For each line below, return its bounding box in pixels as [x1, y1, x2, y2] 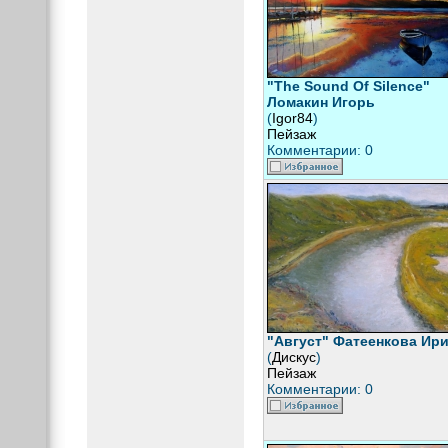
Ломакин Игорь [266, 94, 375, 110]
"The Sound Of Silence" [266, 78, 430, 94]
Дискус [271, 349, 316, 365]
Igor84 [271, 110, 313, 126]
